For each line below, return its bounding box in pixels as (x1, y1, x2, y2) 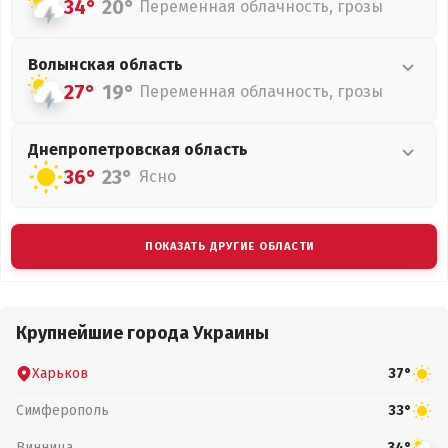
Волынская (28, 55, 119, 74)
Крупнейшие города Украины (16, 322, 269, 344)
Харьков (32, 364, 88, 382)
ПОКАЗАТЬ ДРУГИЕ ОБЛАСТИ (144, 240, 316, 253)
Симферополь (16, 401, 109, 419)
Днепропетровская (28, 140, 184, 159)
